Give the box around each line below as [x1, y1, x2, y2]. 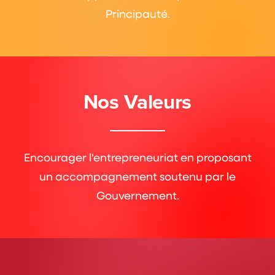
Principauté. [105, 6, 170, 21]
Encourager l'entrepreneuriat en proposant [23, 150, 252, 165]
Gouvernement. [96, 188, 179, 203]
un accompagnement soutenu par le [39, 169, 236, 184]
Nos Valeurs [83, 87, 192, 116]
